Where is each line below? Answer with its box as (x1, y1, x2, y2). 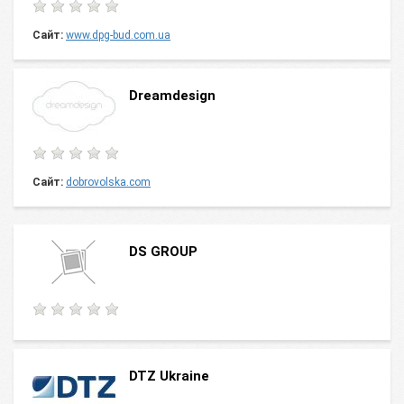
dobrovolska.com (66, 176, 151, 188)
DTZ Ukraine (129, 368, 209, 384)
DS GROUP (129, 243, 197, 260)
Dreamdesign (129, 87, 219, 104)
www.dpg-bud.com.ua (66, 29, 170, 41)
